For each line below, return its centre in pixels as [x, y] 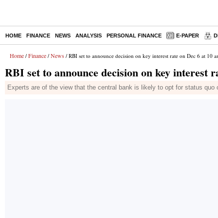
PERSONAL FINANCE [134, 36]
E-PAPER [188, 36]
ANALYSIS [89, 36]
